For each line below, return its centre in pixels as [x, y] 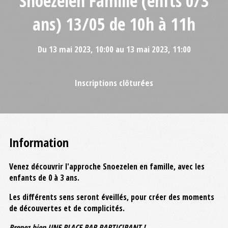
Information [39, 142]
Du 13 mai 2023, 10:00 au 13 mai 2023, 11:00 [114, 49]
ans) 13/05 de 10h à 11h [114, 24]
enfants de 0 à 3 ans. [44, 178]
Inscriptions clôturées [114, 82]
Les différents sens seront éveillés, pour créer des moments [112, 197]
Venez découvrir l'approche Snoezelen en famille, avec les [107, 166]
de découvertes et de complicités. [67, 208]
